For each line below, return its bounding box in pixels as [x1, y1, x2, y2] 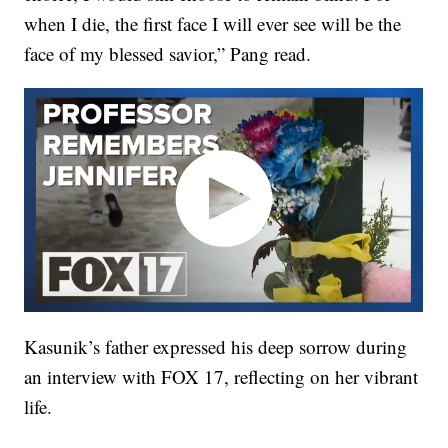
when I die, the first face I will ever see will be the [24, 11, 402, 37]
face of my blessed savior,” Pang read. [24, 41, 312, 67]
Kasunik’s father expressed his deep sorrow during [24, 333, 408, 359]
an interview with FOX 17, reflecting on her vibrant [24, 363, 419, 389]
